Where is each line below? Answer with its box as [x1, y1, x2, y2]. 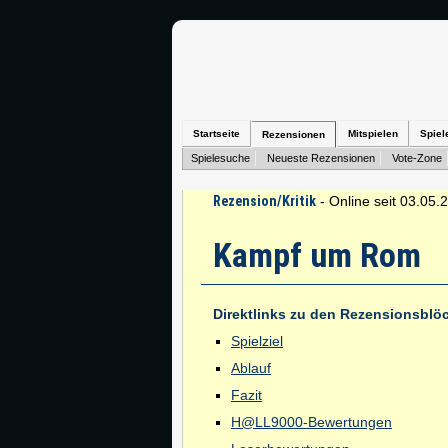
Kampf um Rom [213, 235, 421, 275]
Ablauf [231, 360, 271, 376]
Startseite [193, 128, 240, 139]
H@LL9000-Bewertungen [231, 414, 392, 430]
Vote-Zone [392, 152, 442, 164]
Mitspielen [348, 128, 398, 139]
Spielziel [231, 333, 283, 349]
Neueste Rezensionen [267, 152, 375, 164]
